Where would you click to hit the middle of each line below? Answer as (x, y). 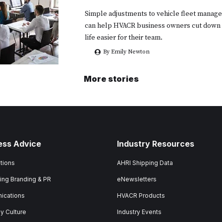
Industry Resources (156, 144)
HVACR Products (141, 196)
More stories (111, 79)
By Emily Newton (126, 52)
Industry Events (139, 212)
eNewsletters (137, 179)
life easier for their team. (124, 38)
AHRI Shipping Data (145, 163)
